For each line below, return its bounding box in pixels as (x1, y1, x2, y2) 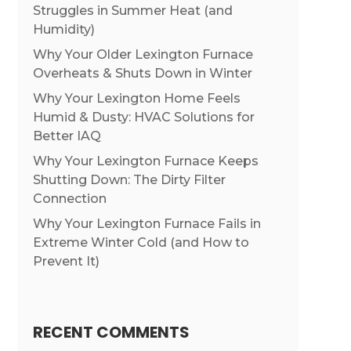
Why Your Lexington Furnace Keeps (32, 154, 259, 169)
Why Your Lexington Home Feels (32, 91, 241, 107)
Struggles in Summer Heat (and (32, 3, 233, 19)
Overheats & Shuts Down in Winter (32, 66, 252, 81)
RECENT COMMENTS (32, 321, 190, 344)
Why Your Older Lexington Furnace (32, 47, 253, 63)
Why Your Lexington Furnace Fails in (32, 216, 261, 232)
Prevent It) (32, 254, 100, 270)
